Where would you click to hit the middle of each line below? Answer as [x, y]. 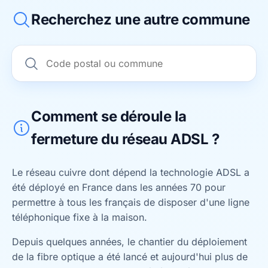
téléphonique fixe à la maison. [80, 217]
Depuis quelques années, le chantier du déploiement [130, 242]
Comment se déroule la [109, 116]
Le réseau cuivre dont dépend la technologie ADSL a [131, 172]
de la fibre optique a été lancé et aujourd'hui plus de [130, 257]
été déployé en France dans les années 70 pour [119, 187]
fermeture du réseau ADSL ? [125, 139]
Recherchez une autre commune [141, 19]
